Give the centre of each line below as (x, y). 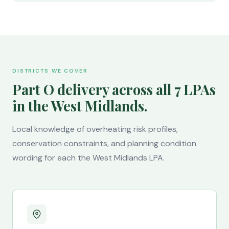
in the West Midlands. (80, 106)
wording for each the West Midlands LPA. (88, 158)
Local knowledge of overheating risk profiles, (95, 129)
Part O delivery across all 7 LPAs (114, 89)
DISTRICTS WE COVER (50, 71)
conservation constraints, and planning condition (104, 143)
